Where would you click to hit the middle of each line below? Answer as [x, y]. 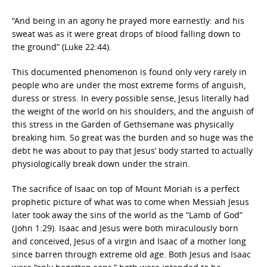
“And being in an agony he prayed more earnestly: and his [128, 21]
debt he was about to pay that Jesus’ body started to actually [132, 150]
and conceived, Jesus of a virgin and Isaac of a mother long [129, 241]
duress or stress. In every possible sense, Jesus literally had [131, 98]
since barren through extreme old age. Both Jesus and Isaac [131, 254]
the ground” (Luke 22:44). [62, 47]
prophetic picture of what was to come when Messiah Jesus [131, 202]
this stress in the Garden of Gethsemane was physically [123, 124]
